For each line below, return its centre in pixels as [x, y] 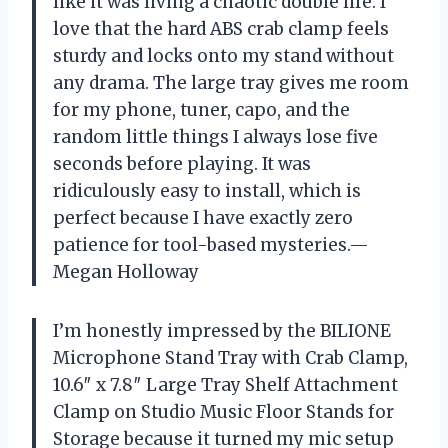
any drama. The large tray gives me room [231, 83]
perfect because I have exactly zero [203, 218]
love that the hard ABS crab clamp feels [221, 29]
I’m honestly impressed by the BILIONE [222, 331]
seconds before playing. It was [182, 164]
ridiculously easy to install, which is [207, 191]
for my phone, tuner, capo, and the [201, 110]
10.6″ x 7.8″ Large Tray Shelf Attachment [225, 385]
